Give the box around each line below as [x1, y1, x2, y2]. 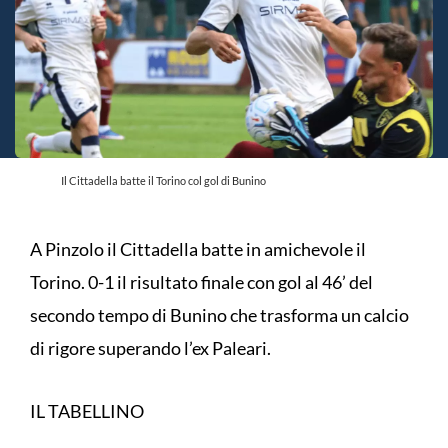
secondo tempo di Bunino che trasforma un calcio [30, 303, 409, 326]
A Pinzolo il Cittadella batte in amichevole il [30, 237, 366, 260]
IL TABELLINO [30, 399, 144, 422]
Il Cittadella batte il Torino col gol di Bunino [60, 173, 266, 187]
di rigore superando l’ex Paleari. [30, 336, 274, 359]
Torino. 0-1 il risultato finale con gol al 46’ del [30, 270, 373, 293]
